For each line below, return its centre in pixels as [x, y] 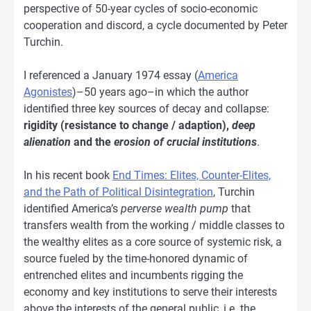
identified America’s [72, 208]
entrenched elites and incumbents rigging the [133, 275]
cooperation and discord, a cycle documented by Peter [155, 25]
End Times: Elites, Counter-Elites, [192, 175]
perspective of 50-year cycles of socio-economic [141, 8]
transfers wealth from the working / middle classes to [154, 225]
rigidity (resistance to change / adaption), [128, 125]
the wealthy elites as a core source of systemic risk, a [153, 242]
